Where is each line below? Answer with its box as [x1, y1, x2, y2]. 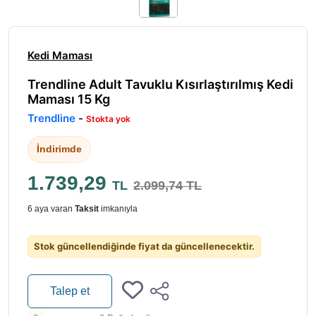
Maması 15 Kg [28, 91, 110, 107]
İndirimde [37, 143, 82, 154]
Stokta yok [86, 113, 130, 124]
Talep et [50, 284, 90, 297]
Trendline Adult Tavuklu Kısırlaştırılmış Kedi [28, 76, 293, 92]
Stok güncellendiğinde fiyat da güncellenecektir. [34, 240, 255, 252]
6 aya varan [28, 203, 75, 214]
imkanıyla [99, 203, 138, 214]
